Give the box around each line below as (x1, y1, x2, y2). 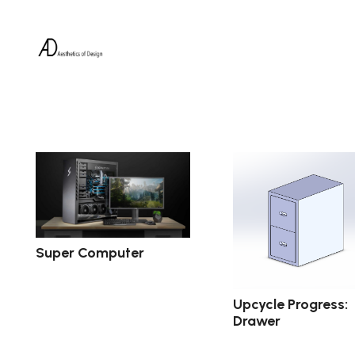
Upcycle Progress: (232, 295, 348, 313)
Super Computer (36, 243, 144, 261)
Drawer (232, 311, 281, 330)
